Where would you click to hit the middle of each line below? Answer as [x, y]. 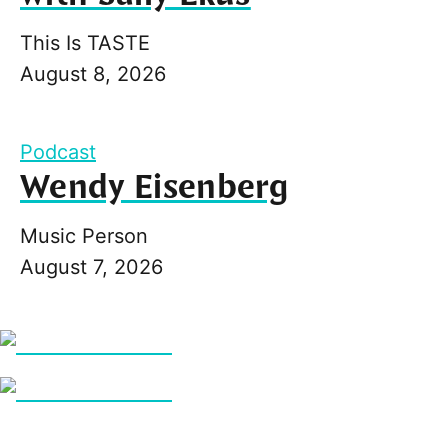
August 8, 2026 [93, 73]
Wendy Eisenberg [154, 187]
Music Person [84, 235]
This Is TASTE [85, 42]
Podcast [58, 151]
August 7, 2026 [91, 266]
